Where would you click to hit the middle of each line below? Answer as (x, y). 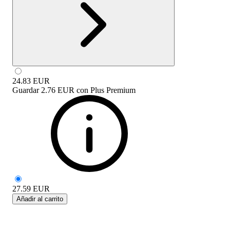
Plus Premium (113, 90)
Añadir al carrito (40, 199)
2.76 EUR (58, 90)
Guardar (26, 90)
